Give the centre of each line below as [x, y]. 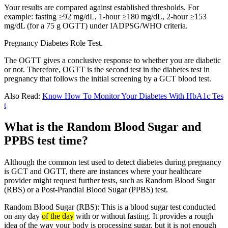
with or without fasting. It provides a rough [144, 216]
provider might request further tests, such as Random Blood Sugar [110, 180]
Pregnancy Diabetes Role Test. [53, 43]
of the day [58, 216]
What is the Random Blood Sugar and [103, 126]
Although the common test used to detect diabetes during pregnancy [113, 162]
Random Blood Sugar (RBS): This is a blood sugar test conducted [110, 207]
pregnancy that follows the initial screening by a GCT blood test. [108, 78]
